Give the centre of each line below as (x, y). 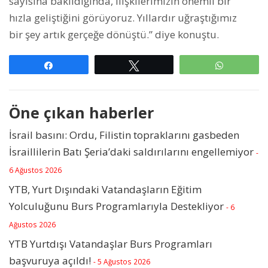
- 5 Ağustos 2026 (122, 262)
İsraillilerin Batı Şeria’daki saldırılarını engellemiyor (131, 152)
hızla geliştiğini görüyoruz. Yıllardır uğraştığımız (123, 18)
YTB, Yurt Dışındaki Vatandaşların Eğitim (105, 190)
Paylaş (73, 66)
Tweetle (161, 66)
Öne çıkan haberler (81, 113)
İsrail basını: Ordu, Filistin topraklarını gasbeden (124, 135)
